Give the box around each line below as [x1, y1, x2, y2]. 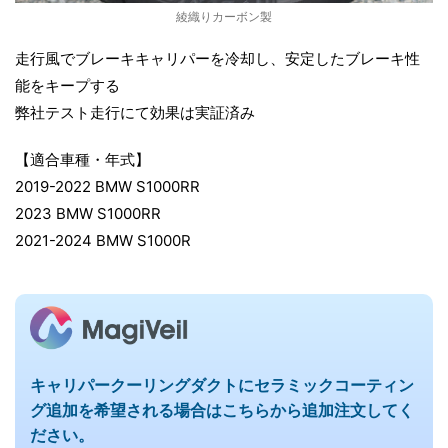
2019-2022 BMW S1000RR [15, 177, 200, 196]
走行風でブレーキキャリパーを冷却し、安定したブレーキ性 [15, 49, 420, 68]
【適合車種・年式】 [15, 150, 150, 169]
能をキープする [15, 76, 120, 95]
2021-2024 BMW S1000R [15, 231, 191, 250]
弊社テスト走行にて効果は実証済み [15, 103, 255, 122]
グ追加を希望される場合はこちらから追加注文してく [30, 400, 414, 421]
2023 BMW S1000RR [15, 204, 161, 223]
